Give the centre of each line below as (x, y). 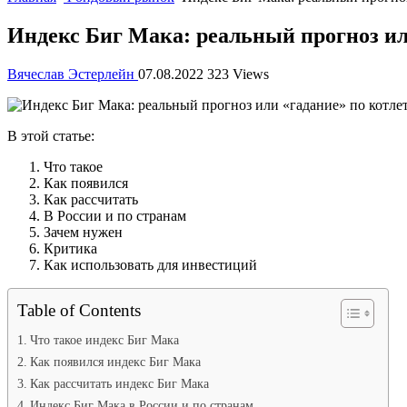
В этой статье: (51, 135)
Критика (70, 248)
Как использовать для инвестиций (150, 264)
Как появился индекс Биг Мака (115, 361)
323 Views (238, 74)
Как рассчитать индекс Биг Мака (119, 383)
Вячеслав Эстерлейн (73, 74)
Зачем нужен (83, 232)
